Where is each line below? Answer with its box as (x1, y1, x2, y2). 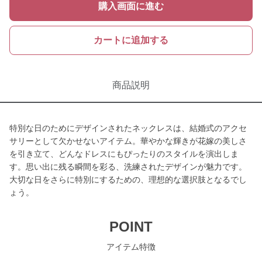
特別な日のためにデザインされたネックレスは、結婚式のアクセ (9, 123, 247, 133)
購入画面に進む (98, 1, 164, 11)
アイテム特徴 (106, 242, 156, 251)
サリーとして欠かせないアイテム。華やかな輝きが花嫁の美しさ (9, 136, 247, 146)
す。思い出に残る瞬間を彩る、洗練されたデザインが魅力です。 (9, 162, 247, 171)
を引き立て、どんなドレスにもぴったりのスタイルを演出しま (9, 149, 239, 158)
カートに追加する (94, 35, 168, 45)
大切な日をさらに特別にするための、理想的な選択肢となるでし (9, 175, 247, 184)
